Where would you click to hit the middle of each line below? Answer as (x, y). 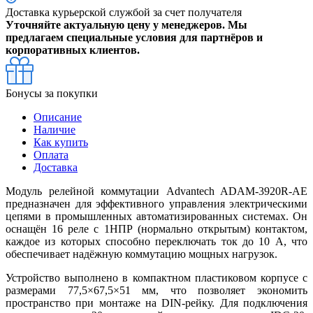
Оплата (51, 154)
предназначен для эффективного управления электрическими (156, 203)
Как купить (61, 142)
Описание (58, 117)
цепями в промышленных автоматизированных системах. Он (156, 216)
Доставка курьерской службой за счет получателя (124, 12)
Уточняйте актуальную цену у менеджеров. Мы (126, 24)
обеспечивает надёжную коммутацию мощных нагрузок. (141, 254)
